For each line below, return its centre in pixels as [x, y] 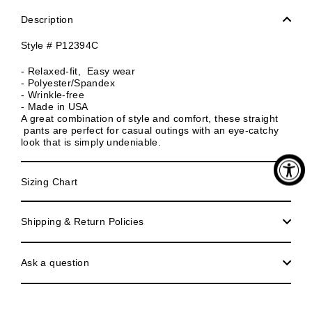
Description [47, 19]
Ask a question [55, 262]
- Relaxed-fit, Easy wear [78, 71]
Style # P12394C [60, 45]
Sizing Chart [49, 181]
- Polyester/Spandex [68, 83]
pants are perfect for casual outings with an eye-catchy [150, 130]
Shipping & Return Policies [83, 221]
